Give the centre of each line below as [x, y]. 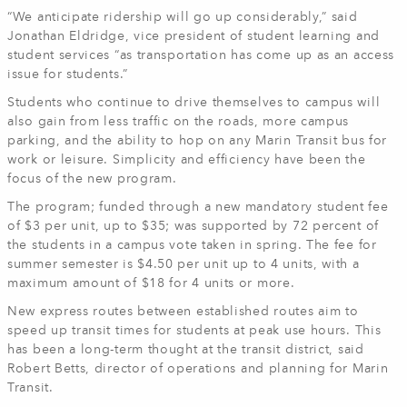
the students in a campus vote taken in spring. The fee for [192, 245]
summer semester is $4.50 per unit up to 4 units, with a [184, 264]
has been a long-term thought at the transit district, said [186, 350]
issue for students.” [68, 74]
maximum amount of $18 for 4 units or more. [151, 283]
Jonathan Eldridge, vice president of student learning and [194, 36]
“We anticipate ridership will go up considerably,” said [183, 17]
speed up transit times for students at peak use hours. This [194, 331]
